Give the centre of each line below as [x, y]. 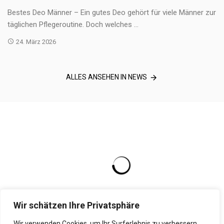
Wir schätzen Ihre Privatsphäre [76, 205]
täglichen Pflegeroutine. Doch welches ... [73, 24]
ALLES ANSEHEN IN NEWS [106, 77]
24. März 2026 [36, 41]
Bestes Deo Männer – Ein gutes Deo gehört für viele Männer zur [112, 12]
